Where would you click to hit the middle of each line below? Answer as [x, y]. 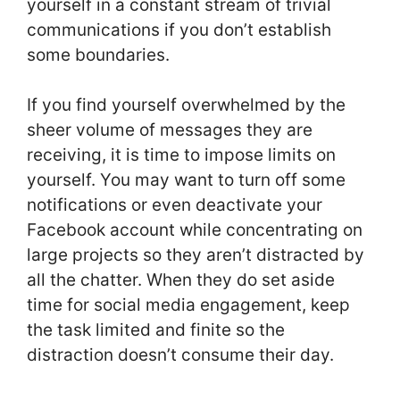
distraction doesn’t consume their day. [180, 355]
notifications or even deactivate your [175, 205]
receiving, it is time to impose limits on [181, 155]
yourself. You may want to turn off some [186, 180]
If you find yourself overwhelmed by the [186, 105]
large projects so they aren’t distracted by [196, 255]
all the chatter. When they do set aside [181, 280]
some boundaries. [98, 54]
